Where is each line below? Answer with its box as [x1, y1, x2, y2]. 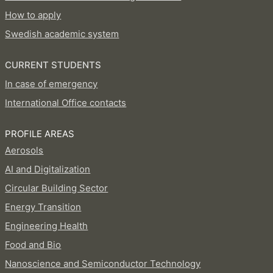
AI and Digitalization [5, 163, 91, 175]
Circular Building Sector [5, 182, 108, 194]
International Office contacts [5, 97, 127, 109]
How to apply [5, 9, 62, 21]
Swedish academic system [5, 28, 119, 40]
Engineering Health [5, 220, 88, 232]
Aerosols [5, 144, 44, 157]
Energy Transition [5, 201, 82, 213]
